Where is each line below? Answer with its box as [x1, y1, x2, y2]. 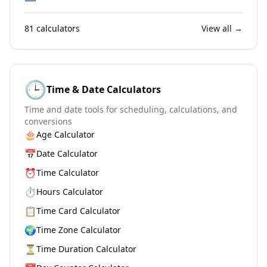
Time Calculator [36, 167, 99, 178]
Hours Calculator [36, 186, 103, 197]
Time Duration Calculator [36, 243, 136, 254]
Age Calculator [36, 129, 95, 140]
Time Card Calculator [36, 205, 120, 216]
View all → [201, 23, 243, 34]
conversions [24, 116, 72, 127]
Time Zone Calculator [36, 224, 121, 235]
